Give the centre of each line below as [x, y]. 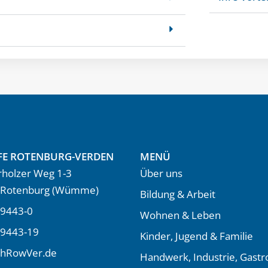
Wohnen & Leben [180, 215]
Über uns [161, 173]
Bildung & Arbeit [178, 194]
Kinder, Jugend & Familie [197, 236]
